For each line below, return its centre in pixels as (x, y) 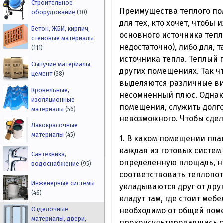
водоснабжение (56, 164)
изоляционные (53, 100)
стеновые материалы (63, 38)
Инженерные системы (63, 183)
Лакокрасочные (55, 125)
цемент (43, 74)
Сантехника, (49, 154)
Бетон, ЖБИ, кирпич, (61, 29)
